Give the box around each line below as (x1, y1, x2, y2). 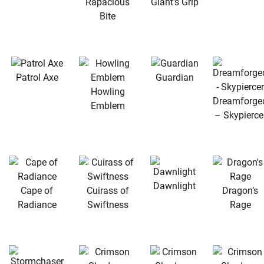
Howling (90, 85, 125, 97)
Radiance (17, 199, 57, 210)
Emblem (90, 100, 125, 111)
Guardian (155, 71, 194, 83)
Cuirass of (86, 184, 129, 196)
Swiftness (87, 199, 128, 210)
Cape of (21, 184, 53, 196)
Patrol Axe (15, 71, 58, 83)
